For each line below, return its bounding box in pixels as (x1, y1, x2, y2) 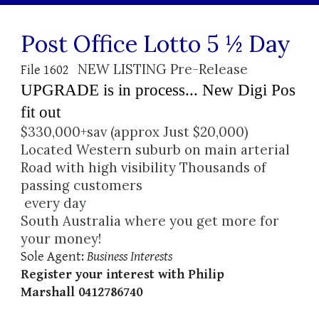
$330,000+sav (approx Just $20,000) (21, 123, 249, 140)
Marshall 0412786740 (21, 285, 143, 300)
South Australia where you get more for (21, 212, 280, 229)
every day (24, 194, 87, 211)
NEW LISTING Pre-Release (78, 61, 252, 78)
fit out (21, 103, 66, 121)
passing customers (21, 177, 143, 194)
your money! (21, 230, 102, 247)
